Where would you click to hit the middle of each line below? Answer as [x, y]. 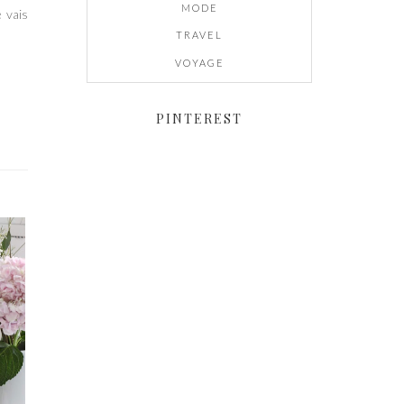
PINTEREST [199, 118]
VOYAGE [199, 62]
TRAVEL [199, 35]
